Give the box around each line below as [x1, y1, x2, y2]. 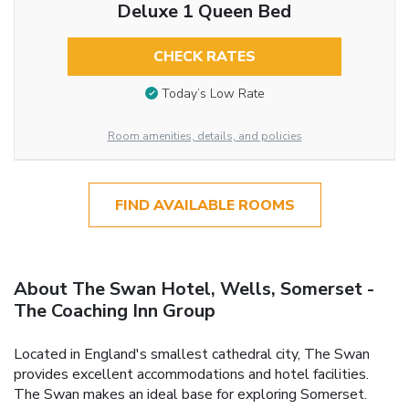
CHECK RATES [152, 46, 256, 67]
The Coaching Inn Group [14, 298, 215, 323]
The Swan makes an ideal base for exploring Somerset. [14, 383, 367, 404]
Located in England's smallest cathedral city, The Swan [14, 343, 370, 364]
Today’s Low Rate [161, 85, 265, 103]
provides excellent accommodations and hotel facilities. [14, 363, 369, 384]
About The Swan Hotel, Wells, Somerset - [14, 276, 374, 301]
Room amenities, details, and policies [107, 129, 302, 144]
